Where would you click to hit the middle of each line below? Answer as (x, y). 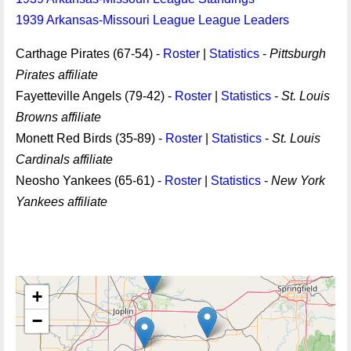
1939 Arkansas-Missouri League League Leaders (152, 20)
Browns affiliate (58, 117)
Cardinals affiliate (64, 159)
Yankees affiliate (62, 202)
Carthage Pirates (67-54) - (89, 54)
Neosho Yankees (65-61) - (90, 181)
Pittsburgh (298, 54)
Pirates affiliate (57, 75)
